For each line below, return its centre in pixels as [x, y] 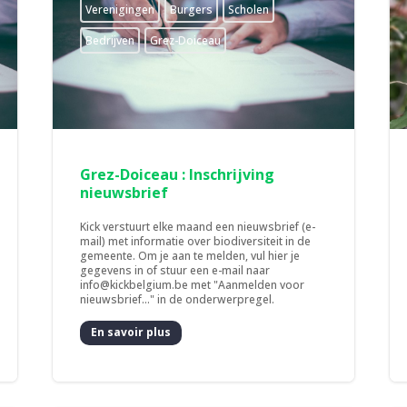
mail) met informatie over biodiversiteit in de [196, 241]
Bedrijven [110, 40]
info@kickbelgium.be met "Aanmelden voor [193, 284]
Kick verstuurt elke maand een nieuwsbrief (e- [198, 226]
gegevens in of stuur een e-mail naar [175, 270]
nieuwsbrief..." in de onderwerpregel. [178, 299]
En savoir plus [131, 333]
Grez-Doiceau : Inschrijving [178, 174]
